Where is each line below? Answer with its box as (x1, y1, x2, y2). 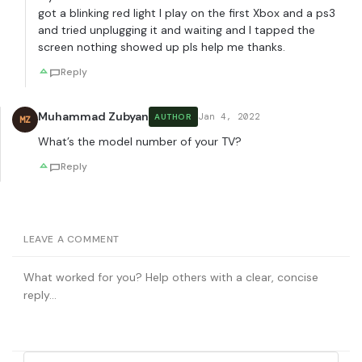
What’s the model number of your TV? (38, 134, 242, 149)
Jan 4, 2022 (197, 111, 260, 123)
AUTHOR (154, 112, 192, 123)
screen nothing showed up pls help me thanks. (38, 40, 285, 55)
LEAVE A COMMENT (23, 233, 120, 246)
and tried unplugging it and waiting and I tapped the (38, 23, 315, 38)
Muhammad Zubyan (38, 109, 149, 124)
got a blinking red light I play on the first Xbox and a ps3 (38, 6, 335, 21)
